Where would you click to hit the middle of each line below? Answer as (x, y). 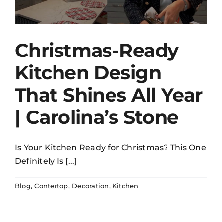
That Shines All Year (109, 95)
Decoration (90, 186)
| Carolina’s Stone (97, 117)
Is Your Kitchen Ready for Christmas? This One (111, 148)
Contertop (51, 186)
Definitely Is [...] (46, 161)
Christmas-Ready (97, 51)
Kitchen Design (88, 73)
